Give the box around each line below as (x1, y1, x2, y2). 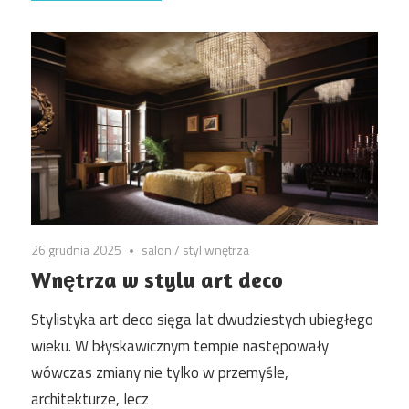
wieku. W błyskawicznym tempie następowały (31, 334, 329, 359)
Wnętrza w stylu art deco (31, 266, 283, 293)
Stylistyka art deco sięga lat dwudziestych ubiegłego (31, 308, 373, 332)
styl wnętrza (183, 239, 250, 259)
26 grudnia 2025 (31, 239, 121, 259)
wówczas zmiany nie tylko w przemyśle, (31, 361, 288, 385)
